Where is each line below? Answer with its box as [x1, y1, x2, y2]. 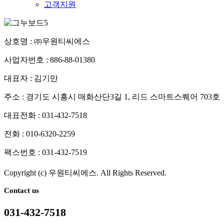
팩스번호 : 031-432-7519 [4, 148, 87, 157]
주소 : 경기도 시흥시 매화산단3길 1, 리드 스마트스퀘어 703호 [4, 92, 220, 101]
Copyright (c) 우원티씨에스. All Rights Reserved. [4, 168, 166, 177]
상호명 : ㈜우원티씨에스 [4, 37, 90, 46]
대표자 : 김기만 [4, 74, 58, 83]
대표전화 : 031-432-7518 [4, 111, 87, 120]
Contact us [4, 186, 39, 195]
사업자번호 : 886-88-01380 [4, 55, 95, 64]
